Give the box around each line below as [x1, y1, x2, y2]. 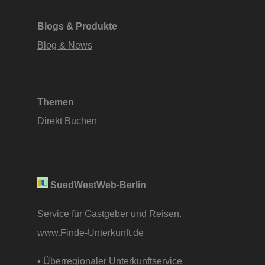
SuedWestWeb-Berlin [50, 179, 146, 190]
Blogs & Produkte [37, 21, 117, 32]
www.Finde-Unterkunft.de [37, 227, 146, 238]
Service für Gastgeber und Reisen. [37, 208, 182, 219]
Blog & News [37, 40, 92, 51]
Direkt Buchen [37, 115, 97, 127]
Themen [37, 96, 74, 108]
